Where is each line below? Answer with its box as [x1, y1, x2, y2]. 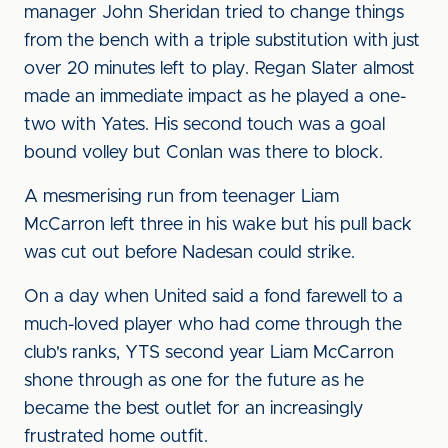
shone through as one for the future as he [24, 372, 364, 390]
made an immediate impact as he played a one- [24, 88, 406, 106]
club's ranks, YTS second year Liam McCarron [24, 344, 394, 362]
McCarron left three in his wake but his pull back [24, 216, 412, 234]
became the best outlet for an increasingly [24, 400, 363, 418]
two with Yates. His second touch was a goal [24, 116, 385, 134]
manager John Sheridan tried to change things [24, 4, 404, 22]
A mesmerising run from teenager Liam [24, 188, 339, 206]
